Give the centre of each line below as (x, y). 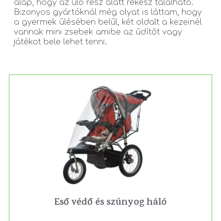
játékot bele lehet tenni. (60, 42)
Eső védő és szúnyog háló (110, 203)
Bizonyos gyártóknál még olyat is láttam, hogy (108, 13)
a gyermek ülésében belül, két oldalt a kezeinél (108, 22)
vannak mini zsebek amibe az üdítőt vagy (98, 32)
